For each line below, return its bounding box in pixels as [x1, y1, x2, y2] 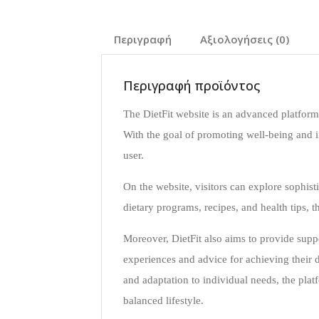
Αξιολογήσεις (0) [200, 31, 289, 46]
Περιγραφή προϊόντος [123, 76, 260, 94]
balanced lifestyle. [123, 294, 204, 306]
